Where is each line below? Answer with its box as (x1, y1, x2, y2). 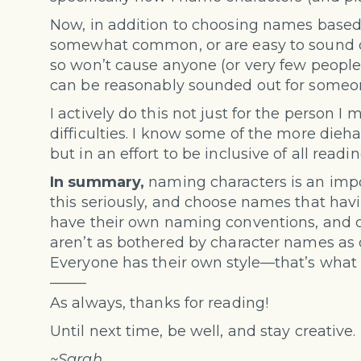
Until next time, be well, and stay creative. (50, 322, 356, 341)
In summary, (50, 173, 145, 192)
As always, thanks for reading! (50, 294, 268, 313)
